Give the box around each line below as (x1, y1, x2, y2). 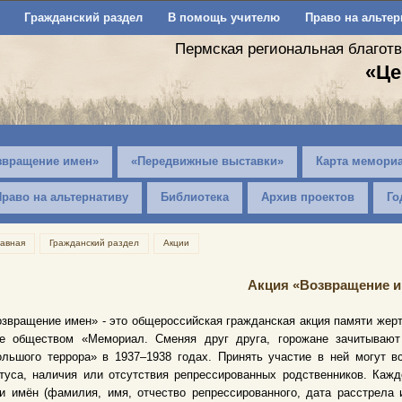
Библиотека (161, 190, 229, 204)
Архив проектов (261, 190, 354, 204)
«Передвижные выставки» (131, 154, 284, 168)
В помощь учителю (167, 11, 280, 24)
